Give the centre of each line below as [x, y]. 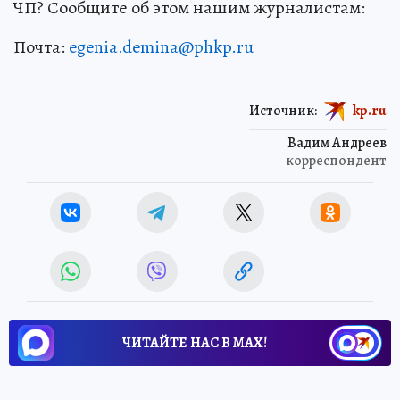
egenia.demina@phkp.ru [161, 46]
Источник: [283, 110]
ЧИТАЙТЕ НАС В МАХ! [195, 342]
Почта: [41, 46]
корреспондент [336, 160]
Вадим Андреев [337, 142]
